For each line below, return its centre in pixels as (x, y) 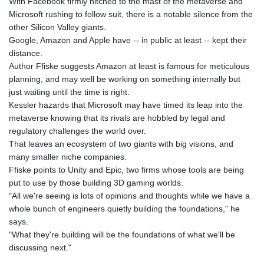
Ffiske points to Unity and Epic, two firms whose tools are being (126, 170)
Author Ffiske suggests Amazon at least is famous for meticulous (129, 66)
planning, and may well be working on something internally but (125, 79)
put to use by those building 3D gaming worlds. (96, 183)
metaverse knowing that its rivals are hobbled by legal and (117, 118)
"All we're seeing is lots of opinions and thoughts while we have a (129, 196)
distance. (26, 53)
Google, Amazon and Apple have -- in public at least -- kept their (128, 40)
